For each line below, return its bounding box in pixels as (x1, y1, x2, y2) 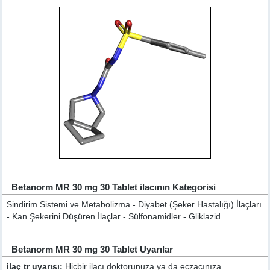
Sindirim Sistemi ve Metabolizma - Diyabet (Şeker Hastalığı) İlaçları (7, 199, 262, 209)
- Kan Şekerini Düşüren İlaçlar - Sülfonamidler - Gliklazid (7, 212, 221, 221)
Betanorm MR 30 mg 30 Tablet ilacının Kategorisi (11, 181, 216, 192)
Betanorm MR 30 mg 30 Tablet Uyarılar (11, 243, 174, 254)
